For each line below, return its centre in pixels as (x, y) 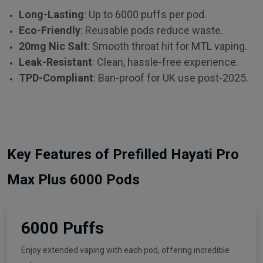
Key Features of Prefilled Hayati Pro (123, 154)
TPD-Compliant (56, 77)
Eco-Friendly (50, 30)
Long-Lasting (51, 14)
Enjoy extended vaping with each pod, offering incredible (125, 250)
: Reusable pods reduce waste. (152, 30)
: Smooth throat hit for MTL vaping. (167, 46)
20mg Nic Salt (53, 46)
